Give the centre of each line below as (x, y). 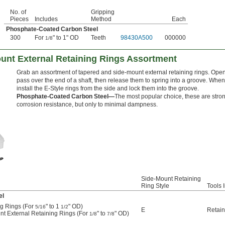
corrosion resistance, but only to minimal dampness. (87, 105)
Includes (46, 19)
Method (101, 19)
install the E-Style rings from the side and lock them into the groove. (108, 89)
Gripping (103, 12)
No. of (18, 12)
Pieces (19, 19)
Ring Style (155, 186)
